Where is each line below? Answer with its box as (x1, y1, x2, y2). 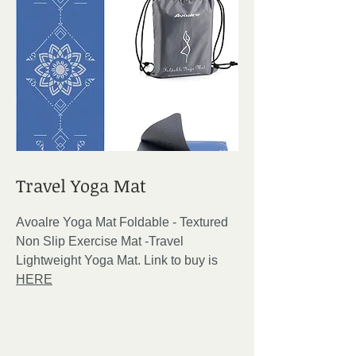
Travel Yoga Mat (16, 173, 146, 197)
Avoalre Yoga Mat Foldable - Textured (16, 215, 228, 229)
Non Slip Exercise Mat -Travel (16, 234, 184, 248)
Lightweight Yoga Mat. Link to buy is (16, 253, 218, 267)
